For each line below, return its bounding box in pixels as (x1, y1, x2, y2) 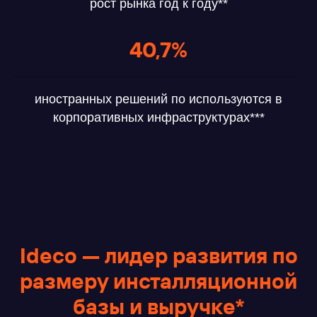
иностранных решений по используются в (35, 92, 282, 106)
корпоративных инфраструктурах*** (52, 110, 265, 125)
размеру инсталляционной (20, 267, 297, 294)
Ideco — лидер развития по (19, 242, 298, 269)
